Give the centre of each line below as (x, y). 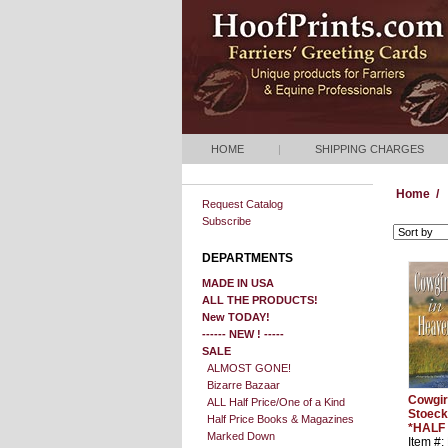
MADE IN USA (238, 283)
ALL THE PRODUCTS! (260, 300)
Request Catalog (242, 204)
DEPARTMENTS (247, 258)
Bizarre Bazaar (243, 385)
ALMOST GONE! (249, 368)
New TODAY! (236, 317)
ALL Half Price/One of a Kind (276, 402)
